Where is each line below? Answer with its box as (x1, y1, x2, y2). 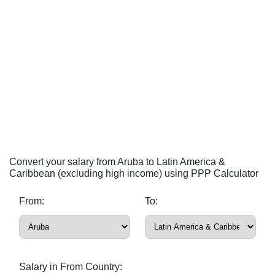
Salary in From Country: (19, 261, 122, 272)
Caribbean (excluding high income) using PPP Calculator (9, 168, 258, 179)
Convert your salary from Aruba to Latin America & (9, 157, 225, 167)
